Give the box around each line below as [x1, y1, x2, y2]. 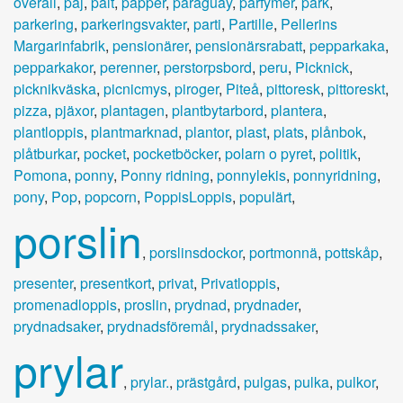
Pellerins [281, 13, 337, 34]
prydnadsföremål [107, 315, 214, 336]
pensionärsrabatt [195, 34, 302, 56]
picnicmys [103, 77, 167, 99]
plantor [185, 121, 228, 142]
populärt [239, 185, 291, 207]
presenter [13, 272, 73, 293]
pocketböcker [133, 142, 218, 164]
